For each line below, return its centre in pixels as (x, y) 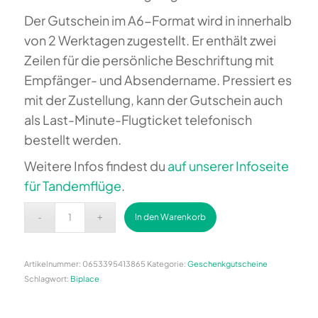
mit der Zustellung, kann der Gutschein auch (153, 99)
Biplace (84, 278)
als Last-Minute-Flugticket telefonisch (138, 119)
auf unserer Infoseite (228, 165)
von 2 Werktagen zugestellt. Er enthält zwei (150, 40)
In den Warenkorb (171, 216)
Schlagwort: (47, 278)
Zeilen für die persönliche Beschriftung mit (149, 60)
